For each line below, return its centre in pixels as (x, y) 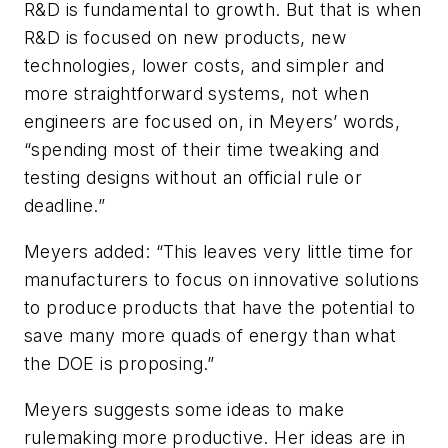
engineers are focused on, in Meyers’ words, (212, 122)
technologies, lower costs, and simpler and (204, 66)
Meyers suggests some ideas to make (184, 409)
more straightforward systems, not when (197, 94)
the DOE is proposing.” (119, 363)
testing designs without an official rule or (193, 178)
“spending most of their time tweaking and (202, 150)
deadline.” (65, 206)
